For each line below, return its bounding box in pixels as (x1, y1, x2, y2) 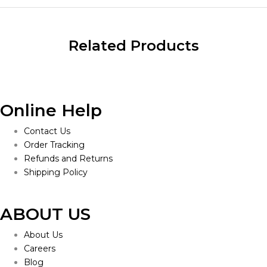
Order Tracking (24, 139, 85, 151)
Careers (24, 243, 55, 254)
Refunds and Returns (24, 153, 113, 164)
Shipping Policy (24, 167, 88, 178)
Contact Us (24, 126, 70, 137)
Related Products (68, 37, 199, 55)
